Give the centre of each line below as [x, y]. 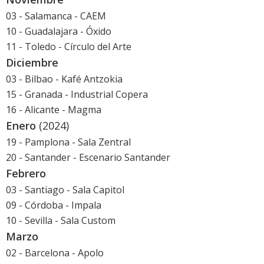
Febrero [26, 174]
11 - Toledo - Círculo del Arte [69, 47]
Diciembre [32, 63]
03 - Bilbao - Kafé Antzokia [64, 79]
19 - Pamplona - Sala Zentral [68, 142]
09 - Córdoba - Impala [54, 205]
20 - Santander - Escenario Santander [88, 158]
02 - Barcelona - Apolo [55, 253]
